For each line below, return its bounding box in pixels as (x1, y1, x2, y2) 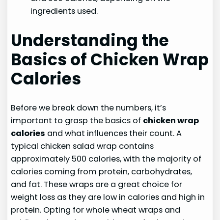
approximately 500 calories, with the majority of (11, 153, 202, 165)
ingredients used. (30, 5, 98, 17)
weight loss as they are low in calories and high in (11, 192, 205, 203)
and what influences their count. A (45, 128, 182, 139)
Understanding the (11, 29, 169, 52)
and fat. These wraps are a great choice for (11, 179, 183, 191)
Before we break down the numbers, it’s (11, 102, 166, 114)
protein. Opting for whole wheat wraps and (11, 204, 181, 216)
